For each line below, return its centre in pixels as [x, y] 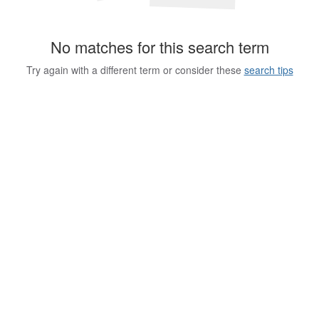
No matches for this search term [159, 47]
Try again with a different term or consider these [135, 70]
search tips [268, 70]
